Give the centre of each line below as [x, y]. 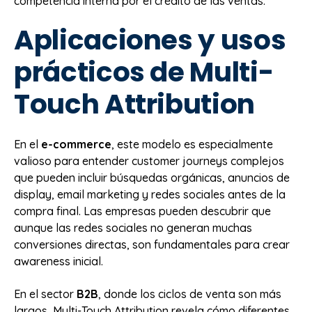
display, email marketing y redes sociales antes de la [150, 195]
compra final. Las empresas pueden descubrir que [142, 211]
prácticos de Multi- [144, 72]
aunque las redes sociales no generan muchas [133, 228]
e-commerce [76, 145]
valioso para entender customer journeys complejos [149, 161]
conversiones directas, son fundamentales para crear [152, 245]
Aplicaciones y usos [150, 40]
